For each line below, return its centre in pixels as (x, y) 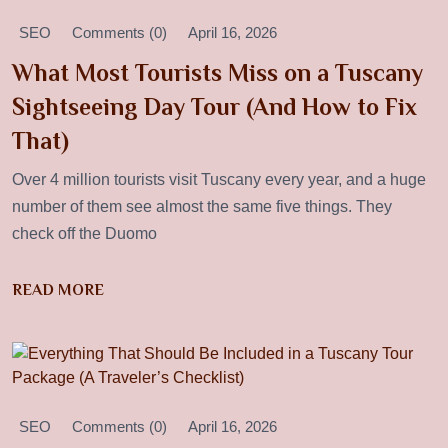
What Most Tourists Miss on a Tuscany (217, 73)
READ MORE (58, 290)
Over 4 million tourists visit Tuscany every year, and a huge (219, 180)
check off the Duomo (84, 234)
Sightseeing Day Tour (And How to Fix (214, 107)
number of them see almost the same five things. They (202, 207)
